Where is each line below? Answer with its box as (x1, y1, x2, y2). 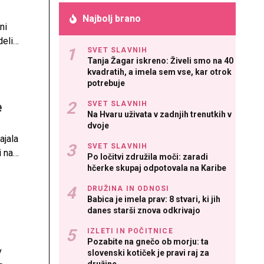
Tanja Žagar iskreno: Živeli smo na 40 (87, 56, 233, 65)
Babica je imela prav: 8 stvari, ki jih (87, 194, 220, 204)
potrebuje (87, 78, 125, 88)
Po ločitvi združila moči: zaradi (87, 152, 208, 161)
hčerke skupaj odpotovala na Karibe (87, 163, 226, 173)
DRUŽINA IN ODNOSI (87, 184, 170, 193)
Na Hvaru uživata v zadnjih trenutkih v (87, 110, 232, 119)
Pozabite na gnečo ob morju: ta (87, 237, 209, 246)
